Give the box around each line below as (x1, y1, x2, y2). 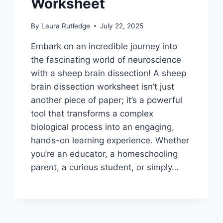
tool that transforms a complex (31, 108, 154, 118)
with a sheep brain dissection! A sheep (31, 68, 187, 78)
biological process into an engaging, (31, 121, 175, 132)
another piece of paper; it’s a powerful (31, 95, 183, 105)
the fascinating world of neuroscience (31, 54, 182, 65)
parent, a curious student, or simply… (31, 162, 179, 172)
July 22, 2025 (100, 21, 143, 30)
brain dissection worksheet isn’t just (31, 81, 175, 92)
